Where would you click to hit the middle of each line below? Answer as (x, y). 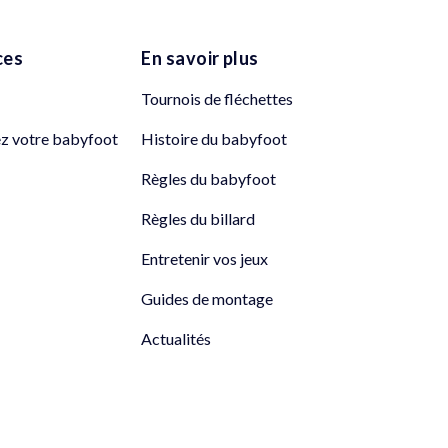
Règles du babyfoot (209, 179)
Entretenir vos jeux (205, 259)
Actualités (176, 339)
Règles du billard (198, 219)
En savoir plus (200, 58)
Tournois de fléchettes (217, 99)
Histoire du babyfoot (214, 139)
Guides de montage (207, 299)
